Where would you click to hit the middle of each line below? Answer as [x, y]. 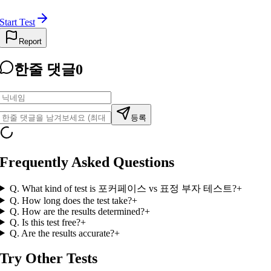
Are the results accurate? [67, 233]
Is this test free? [51, 222]
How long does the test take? [77, 200]
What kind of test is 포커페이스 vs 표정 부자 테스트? [129, 188]
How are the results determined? [83, 211]
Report [30, 41]
